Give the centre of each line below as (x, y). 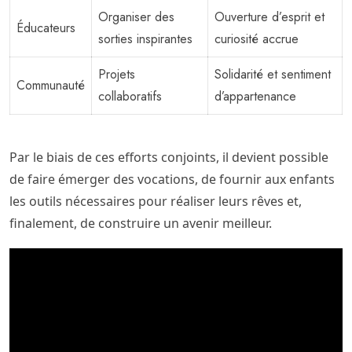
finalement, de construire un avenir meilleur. (141, 224)
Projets (117, 75)
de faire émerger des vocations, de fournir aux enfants (172, 180)
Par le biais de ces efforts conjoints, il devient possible (169, 158)
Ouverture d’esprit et (269, 17)
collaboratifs (130, 97)
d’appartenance (255, 97)
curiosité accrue (257, 39)
